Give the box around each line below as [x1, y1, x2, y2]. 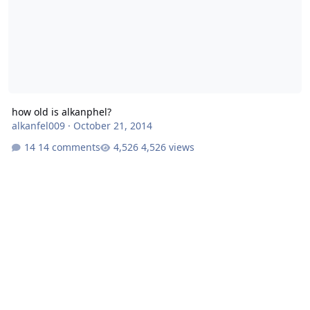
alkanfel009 [11, 118, 65, 132]
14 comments [37, 140, 100, 154]
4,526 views [140, 140, 194, 154]
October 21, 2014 [73, 118, 152, 132]
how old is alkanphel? [11, 104, 111, 118]
